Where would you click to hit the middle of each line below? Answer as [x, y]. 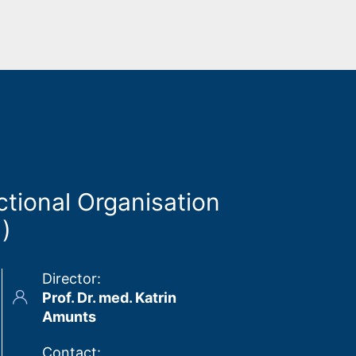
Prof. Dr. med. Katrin [109, 298]
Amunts [69, 317]
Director [70, 279]
